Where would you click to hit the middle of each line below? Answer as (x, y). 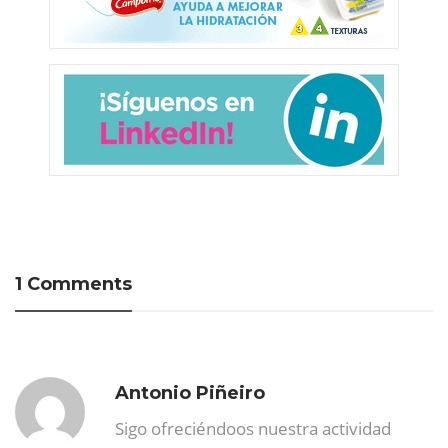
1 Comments (73, 284)
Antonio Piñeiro (190, 393)
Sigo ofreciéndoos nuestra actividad (253, 429)
